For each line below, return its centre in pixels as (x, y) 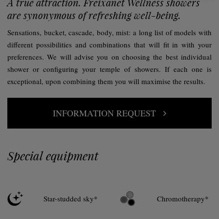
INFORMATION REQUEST (104, 113)
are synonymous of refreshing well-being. (94, 15)
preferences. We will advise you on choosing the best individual (109, 57)
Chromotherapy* (183, 198)
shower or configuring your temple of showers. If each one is (109, 69)
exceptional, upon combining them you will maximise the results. (106, 81)
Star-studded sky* (71, 198)
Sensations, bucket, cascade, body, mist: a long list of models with (109, 32)
